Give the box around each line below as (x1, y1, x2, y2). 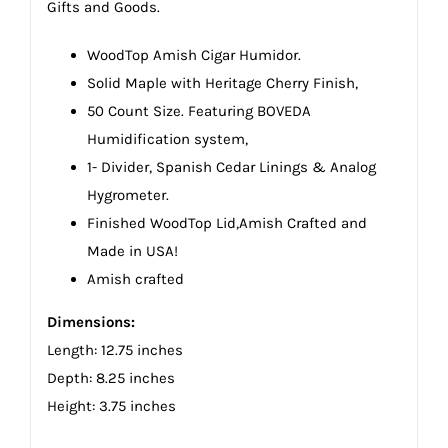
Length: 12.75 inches (46, 340, 183, 359)
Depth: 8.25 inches (46, 368, 175, 387)
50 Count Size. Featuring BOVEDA (86, 101, 311, 120)
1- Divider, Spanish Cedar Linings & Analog (86, 157, 376, 176)
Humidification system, (86, 129, 248, 148)
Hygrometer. (86, 185, 169, 204)
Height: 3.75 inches (46, 396, 176, 415)
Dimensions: (46, 312, 135, 331)
